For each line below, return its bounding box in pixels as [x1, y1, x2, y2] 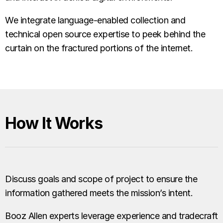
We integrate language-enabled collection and [5, 15, 185, 25]
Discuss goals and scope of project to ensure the [5, 174, 197, 184]
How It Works [5, 113, 103, 133]
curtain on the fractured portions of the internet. [5, 43, 195, 53]
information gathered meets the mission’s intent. [5, 188, 193, 198]
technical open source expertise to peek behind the [5, 29, 205, 39]
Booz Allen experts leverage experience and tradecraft [5, 211, 218, 221]
